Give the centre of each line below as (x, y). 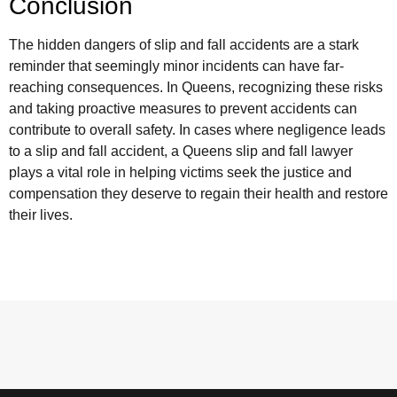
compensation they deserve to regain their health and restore (198, 193)
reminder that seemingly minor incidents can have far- (176, 66)
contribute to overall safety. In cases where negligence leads (197, 129)
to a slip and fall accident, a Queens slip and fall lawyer (181, 151)
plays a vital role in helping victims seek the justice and (180, 172)
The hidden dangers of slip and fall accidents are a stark (184, 44)
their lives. (41, 214)
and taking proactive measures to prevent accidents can (183, 108)
